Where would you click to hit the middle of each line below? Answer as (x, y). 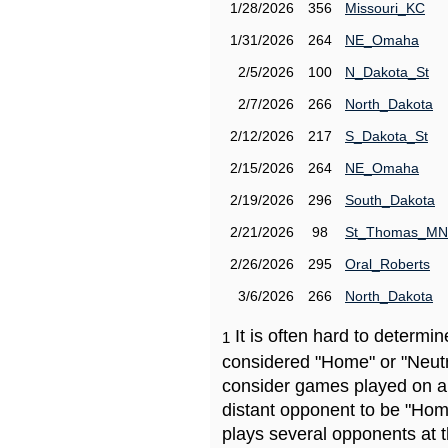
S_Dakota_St (386, 136)
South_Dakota (390, 200)
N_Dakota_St (387, 72)
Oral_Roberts (387, 264)
